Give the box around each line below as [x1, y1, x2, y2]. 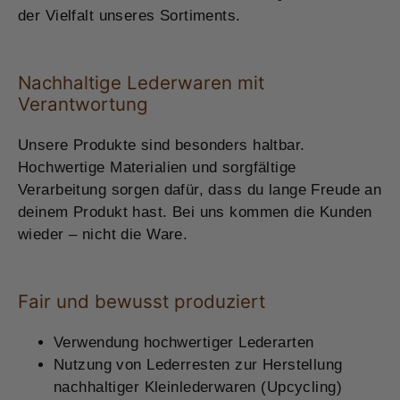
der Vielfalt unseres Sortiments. [18, 6, 241, 24]
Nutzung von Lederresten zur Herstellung [54, 355, 343, 373]
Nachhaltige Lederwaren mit [18, 71, 264, 95]
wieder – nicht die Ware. [18, 225, 188, 243]
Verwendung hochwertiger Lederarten [54, 333, 314, 351]
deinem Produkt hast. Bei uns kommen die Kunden [18, 203, 372, 221]
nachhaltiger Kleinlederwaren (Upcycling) [54, 378, 342, 396]
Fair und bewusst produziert [18, 290, 265, 313]
